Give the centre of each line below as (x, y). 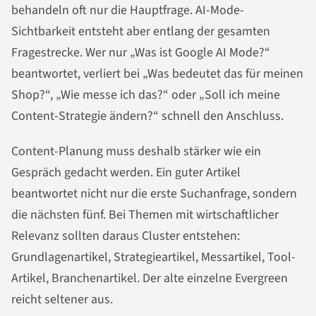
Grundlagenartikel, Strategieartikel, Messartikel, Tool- (153, 257)
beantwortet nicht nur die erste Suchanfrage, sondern (154, 194)
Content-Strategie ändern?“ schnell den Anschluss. (147, 116)
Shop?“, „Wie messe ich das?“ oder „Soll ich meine (146, 95)
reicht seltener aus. (62, 300)
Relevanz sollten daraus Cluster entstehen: (126, 236)
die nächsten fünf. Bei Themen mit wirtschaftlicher (145, 215)
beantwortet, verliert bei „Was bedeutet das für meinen (157, 74)
